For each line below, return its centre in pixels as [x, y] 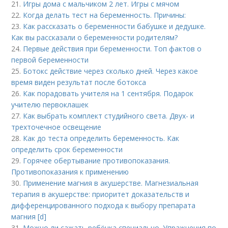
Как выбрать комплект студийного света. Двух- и [109, 116]
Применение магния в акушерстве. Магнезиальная [111, 183]
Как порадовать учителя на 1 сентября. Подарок [108, 93]
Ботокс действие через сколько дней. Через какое [111, 71]
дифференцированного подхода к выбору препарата [104, 205]
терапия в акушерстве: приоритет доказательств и [101, 194]
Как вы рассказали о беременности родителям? [95, 37]
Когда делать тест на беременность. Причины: [105, 15]
